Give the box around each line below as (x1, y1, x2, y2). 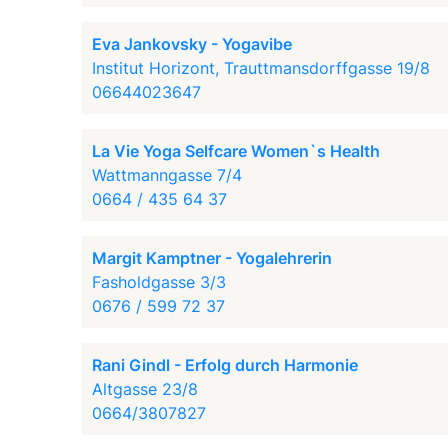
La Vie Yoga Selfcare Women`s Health (92, 141, 381, 161)
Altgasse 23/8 (92, 379, 199, 399)
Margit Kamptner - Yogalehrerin (92, 248, 333, 268)
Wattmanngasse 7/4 (92, 165, 243, 185)
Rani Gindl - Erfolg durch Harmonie (92, 355, 359, 375)
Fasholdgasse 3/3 (92, 272, 227, 292)
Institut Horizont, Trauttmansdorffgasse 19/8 (92, 58, 431, 78)
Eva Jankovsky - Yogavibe (92, 34, 293, 54)
